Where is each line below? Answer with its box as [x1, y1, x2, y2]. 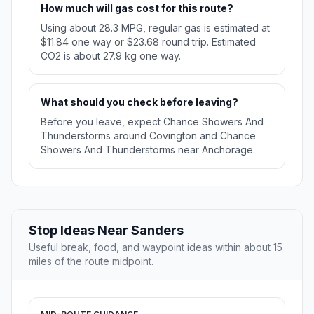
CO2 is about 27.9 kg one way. [41, 50, 181, 62]
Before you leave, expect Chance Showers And [41, 116, 264, 128]
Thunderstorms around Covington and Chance [41, 130, 256, 142]
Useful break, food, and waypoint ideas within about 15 [29, 241, 282, 254]
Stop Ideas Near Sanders [29, 223, 184, 238]
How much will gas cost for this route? [41, 2, 233, 15]
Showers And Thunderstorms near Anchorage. [41, 144, 255, 156]
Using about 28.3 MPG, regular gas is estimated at [41, 22, 270, 34]
